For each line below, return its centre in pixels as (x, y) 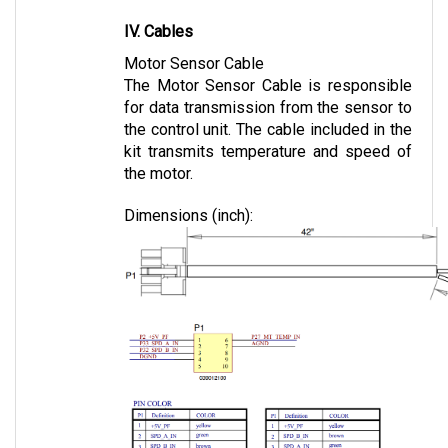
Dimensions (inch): (188, 195)
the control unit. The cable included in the (268, 109)
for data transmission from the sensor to (268, 87)
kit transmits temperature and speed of (268, 131)
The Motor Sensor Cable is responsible (268, 65)
